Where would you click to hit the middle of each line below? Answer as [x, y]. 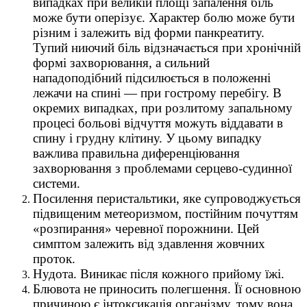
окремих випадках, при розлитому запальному [163, 108]
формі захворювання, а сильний [121, 63]
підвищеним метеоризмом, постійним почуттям [165, 214]
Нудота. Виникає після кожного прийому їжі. [159, 274]
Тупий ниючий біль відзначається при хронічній [167, 48]
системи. [57, 184]
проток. [54, 259]
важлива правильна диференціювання [136, 153]
